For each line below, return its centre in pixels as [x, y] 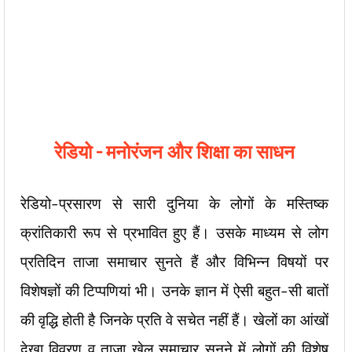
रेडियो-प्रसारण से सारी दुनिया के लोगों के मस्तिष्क [174, 203]
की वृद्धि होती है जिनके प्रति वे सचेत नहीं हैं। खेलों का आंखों [174, 320]
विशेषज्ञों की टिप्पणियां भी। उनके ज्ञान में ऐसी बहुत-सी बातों [174, 291]
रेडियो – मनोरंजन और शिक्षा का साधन [174, 151]
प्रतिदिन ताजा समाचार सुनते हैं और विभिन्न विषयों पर [174, 262]
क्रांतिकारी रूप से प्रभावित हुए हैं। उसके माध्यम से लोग [174, 233]
